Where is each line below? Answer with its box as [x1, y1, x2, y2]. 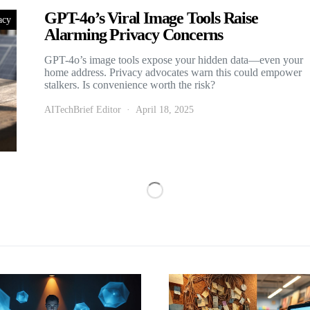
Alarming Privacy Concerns [44, 25, 224, 44]
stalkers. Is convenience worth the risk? [44, 78, 215, 91]
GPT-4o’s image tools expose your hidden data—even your [44, 53, 303, 66]
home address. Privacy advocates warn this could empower [44, 66, 302, 78]
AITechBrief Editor [44, 104, 121, 115]
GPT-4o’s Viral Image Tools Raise [44, 8, 258, 27]
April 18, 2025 [136, 104, 194, 115]
